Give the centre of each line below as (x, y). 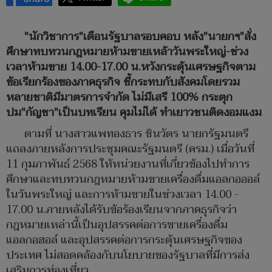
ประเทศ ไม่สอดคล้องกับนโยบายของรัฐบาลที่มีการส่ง (128, 256)
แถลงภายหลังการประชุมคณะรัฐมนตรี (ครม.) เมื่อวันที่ (130, 149)
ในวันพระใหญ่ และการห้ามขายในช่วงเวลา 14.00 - (122, 195)
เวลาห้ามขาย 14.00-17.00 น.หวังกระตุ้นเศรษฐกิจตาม (131, 67)
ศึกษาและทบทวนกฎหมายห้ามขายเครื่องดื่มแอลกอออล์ (133, 180)
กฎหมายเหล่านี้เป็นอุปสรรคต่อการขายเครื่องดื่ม (117, 225)
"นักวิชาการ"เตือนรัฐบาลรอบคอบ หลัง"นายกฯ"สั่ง (140, 37)
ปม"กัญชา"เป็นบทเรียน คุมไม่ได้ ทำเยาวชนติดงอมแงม (134, 113)
